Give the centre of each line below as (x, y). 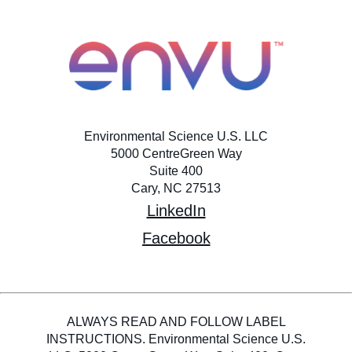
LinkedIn (176, 210)
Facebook (176, 238)
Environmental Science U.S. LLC (176, 136)
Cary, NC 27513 (176, 188)
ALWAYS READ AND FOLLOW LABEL (176, 321)
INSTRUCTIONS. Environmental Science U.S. (176, 339)
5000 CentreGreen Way (176, 153)
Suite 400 (176, 170)
